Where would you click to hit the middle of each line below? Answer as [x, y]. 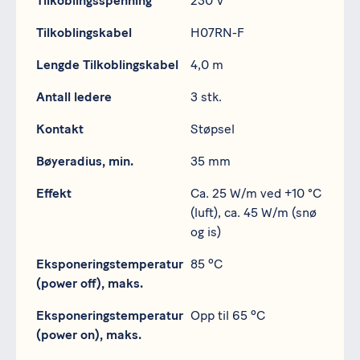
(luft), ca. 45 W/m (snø [254, 213]
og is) [206, 232]
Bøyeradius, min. [85, 162]
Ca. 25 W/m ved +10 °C [256, 194]
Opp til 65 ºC [228, 316]
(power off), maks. [90, 284]
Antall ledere [74, 97]
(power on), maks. [89, 335]
